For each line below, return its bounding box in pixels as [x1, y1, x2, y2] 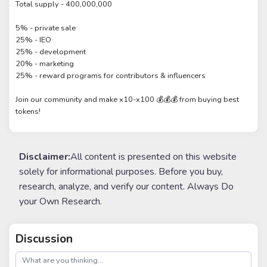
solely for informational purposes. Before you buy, [19, 165, 223, 179]
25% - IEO [15, 35, 52, 46]
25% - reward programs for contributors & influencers [15, 70, 206, 82]
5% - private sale [15, 23, 76, 34]
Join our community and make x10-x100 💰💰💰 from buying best [15, 94, 240, 105]
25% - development [15, 46, 86, 58]
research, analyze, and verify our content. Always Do [19, 180, 234, 194]
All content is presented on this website [70, 150, 237, 164]
